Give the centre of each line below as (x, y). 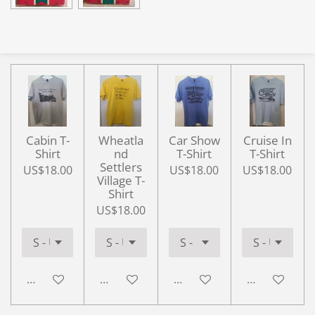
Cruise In (267, 141)
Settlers (121, 167)
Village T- (121, 181)
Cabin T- (47, 141)
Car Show (194, 141)
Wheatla (121, 141)
